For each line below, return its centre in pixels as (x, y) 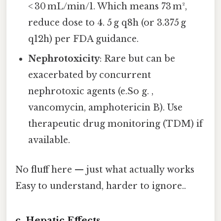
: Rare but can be (138, 59)
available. (49, 140)
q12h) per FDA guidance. (84, 39)
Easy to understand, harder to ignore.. (101, 186)
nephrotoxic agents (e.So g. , (91, 92)
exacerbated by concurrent (90, 75)
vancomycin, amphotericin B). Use (106, 108)
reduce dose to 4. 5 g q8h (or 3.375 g (107, 23)
